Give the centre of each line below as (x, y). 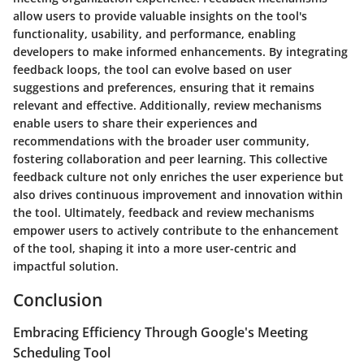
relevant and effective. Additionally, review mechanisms (167, 106)
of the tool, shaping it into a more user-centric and (155, 249)
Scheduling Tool (62, 352)
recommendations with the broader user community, (161, 141)
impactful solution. (66, 266)
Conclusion (58, 300)
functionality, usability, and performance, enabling (154, 34)
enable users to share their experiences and (135, 123)
